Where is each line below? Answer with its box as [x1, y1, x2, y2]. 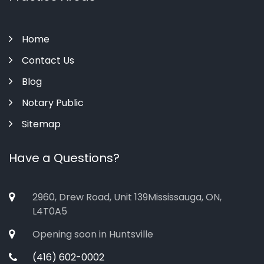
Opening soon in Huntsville [32, 227, 153, 241]
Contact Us [22, 54, 74, 67]
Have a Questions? [9, 150, 120, 166]
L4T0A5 [32, 204, 67, 218]
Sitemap [22, 117, 61, 131]
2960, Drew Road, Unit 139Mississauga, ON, [32, 190, 222, 204]
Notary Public [22, 96, 84, 110]
